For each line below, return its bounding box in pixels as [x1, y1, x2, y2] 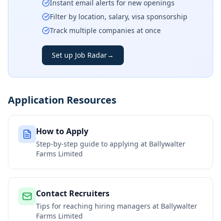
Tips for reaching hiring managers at [36, 201, 161, 211]
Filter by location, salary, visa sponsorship [50, 12, 187, 21]
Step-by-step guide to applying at [36, 139, 149, 148]
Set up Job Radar [52, 50, 107, 60]
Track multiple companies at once [50, 26, 161, 35]
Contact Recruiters [36, 188, 110, 199]
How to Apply [36, 126, 88, 137]
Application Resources [8, 93, 116, 107]
